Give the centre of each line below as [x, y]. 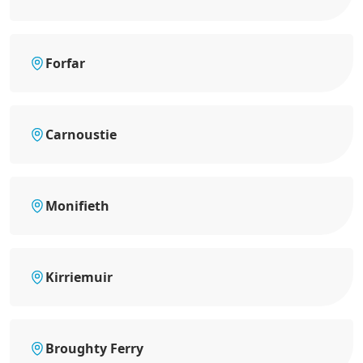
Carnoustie [81, 135]
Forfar [65, 63]
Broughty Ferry [94, 348]
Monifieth [77, 206]
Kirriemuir [79, 277]
